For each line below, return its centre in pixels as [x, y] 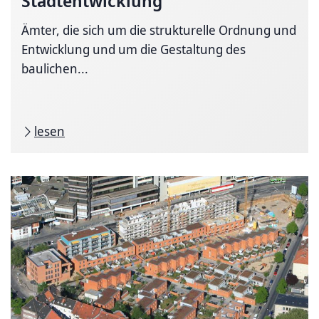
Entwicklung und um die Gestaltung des [134, 49]
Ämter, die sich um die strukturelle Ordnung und [159, 30]
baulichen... [55, 68]
